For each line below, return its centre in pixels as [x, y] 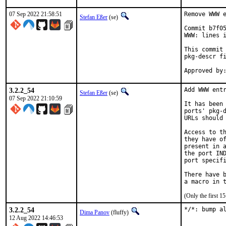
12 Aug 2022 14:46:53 [36, 218]
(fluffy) [120, 212]
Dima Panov [95, 212]
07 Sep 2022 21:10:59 [36, 98]
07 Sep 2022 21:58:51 [36, 14]
